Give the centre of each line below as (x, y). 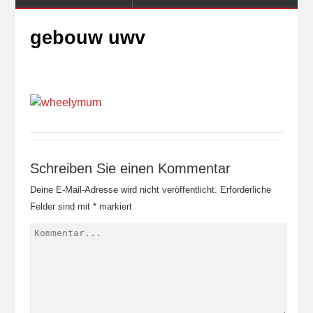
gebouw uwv (87, 38)
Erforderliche (245, 190)
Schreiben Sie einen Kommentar (130, 168)
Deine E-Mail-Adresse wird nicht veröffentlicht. (123, 190)
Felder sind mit (61, 206)
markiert (114, 206)
